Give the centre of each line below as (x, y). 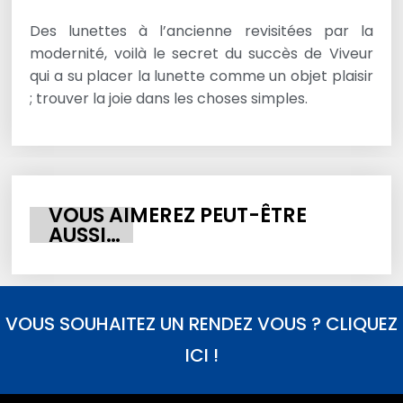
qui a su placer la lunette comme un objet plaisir (201, 76)
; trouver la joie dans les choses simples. (169, 98)
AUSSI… (85, 234)
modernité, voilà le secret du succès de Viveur (201, 53)
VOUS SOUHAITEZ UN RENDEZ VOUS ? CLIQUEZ (201, 324)
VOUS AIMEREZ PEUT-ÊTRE (178, 215)
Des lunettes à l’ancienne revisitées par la (201, 31)
